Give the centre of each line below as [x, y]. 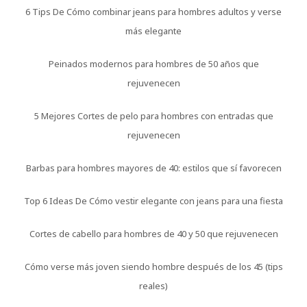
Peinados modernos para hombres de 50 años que [153, 64]
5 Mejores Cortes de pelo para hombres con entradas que [153, 116]
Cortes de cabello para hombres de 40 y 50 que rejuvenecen [153, 234]
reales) [153, 286]
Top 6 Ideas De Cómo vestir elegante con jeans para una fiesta [153, 201]
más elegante [153, 31]
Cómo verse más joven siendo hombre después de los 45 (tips [153, 267]
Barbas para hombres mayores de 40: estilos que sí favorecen [153, 168]
